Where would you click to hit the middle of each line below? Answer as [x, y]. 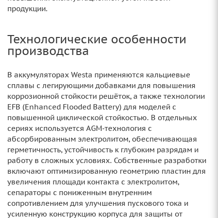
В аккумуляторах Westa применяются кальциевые [99, 75]
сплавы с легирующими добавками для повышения [101, 85]
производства [48, 51]
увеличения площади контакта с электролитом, [93, 182]
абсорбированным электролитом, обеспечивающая [102, 139]
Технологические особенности [97, 39]
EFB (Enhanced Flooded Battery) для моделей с [92, 107]
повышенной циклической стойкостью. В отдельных [102, 118]
